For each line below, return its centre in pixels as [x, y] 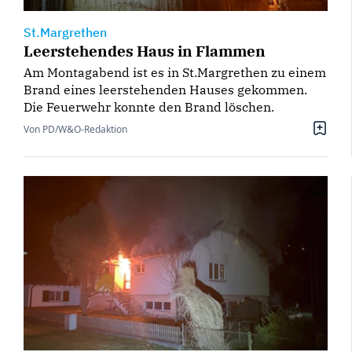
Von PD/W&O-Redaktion [75, 129]
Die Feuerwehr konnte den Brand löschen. [149, 106]
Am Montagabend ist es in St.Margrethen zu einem [175, 72]
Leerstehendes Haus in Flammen [145, 50]
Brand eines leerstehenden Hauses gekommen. [165, 89]
